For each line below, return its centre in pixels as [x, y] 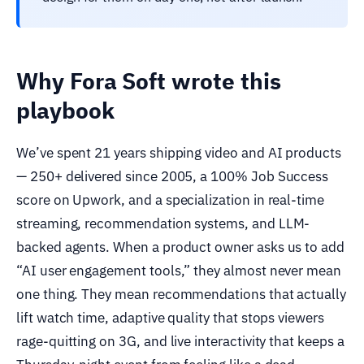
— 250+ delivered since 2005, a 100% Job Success [173, 176]
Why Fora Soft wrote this [149, 80]
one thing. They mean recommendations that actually [182, 294]
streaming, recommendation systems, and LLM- [163, 223]
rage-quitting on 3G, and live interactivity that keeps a [180, 341]
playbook [65, 110]
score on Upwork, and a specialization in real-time [171, 199]
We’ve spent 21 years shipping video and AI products [179, 152]
